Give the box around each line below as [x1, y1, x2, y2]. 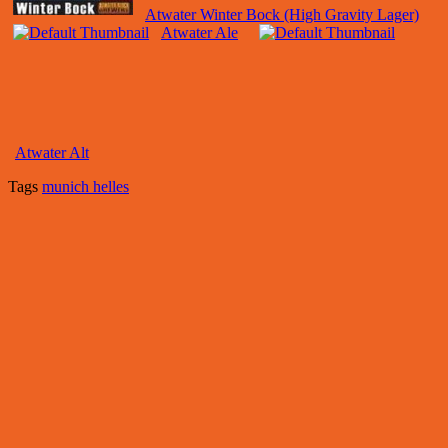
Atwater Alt [15, 144, 89, 162]
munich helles [42, 178, 129, 196]
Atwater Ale [161, 24, 238, 42]
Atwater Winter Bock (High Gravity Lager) [145, 6, 419, 24]
